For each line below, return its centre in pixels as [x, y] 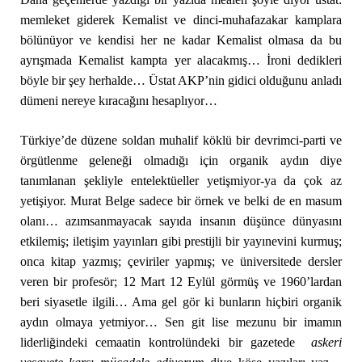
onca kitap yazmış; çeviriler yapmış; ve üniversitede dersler [181, 261]
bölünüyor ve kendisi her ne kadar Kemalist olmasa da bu [181, 40]
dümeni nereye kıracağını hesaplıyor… [118, 101]
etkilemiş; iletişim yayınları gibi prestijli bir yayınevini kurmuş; [181, 241]
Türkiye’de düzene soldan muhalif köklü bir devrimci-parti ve [181, 140]
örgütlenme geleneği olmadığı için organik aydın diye [181, 160]
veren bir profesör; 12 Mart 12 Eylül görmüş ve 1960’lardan [181, 282]
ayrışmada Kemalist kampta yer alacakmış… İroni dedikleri [181, 60]
